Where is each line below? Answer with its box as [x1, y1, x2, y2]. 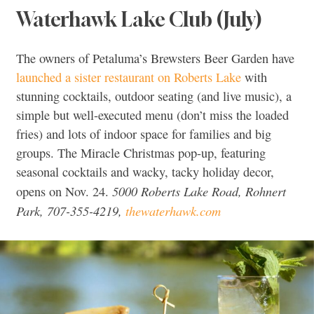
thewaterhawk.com [125, 202, 221, 220]
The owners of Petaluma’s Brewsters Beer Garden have [16, 50, 294, 67]
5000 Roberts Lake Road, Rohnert [112, 182, 286, 200]
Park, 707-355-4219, [16, 202, 125, 220]
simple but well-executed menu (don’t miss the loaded [16, 107, 289, 124]
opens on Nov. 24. [16, 183, 112, 200]
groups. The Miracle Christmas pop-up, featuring [16, 144, 266, 162]
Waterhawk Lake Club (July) [16, 7, 261, 31]
